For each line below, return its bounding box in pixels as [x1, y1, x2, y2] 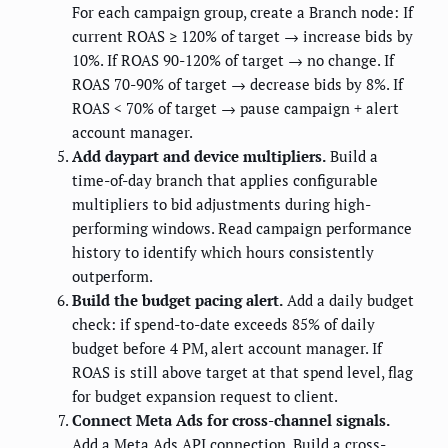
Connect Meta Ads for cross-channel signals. [72, 409, 390, 430]
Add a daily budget [283, 289, 414, 310]
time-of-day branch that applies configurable [72, 169, 378, 190]
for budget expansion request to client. [72, 385, 338, 406]
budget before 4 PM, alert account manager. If [72, 337, 382, 358]
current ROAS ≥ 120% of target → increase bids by [72, 25, 413, 46]
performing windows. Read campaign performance [72, 217, 412, 238]
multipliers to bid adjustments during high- [72, 193, 371, 214]
